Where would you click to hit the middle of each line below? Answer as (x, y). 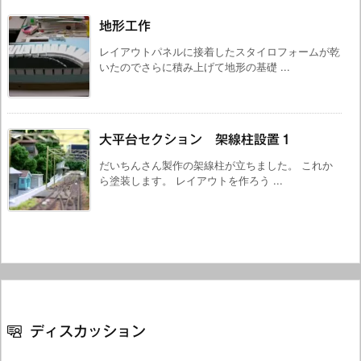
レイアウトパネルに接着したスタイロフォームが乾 (220, 51)
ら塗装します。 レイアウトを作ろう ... (191, 180)
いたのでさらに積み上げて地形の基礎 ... (195, 66)
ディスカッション (88, 331)
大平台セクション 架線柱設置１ (196, 139)
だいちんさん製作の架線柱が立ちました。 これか (216, 165)
